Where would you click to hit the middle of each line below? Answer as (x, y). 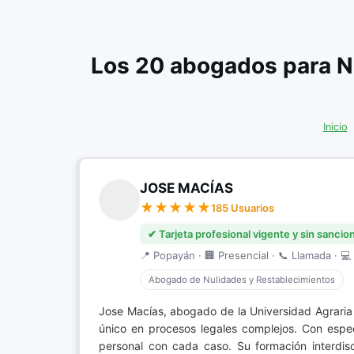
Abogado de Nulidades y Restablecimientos (242, 280)
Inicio (335, 127)
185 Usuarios (243, 208)
